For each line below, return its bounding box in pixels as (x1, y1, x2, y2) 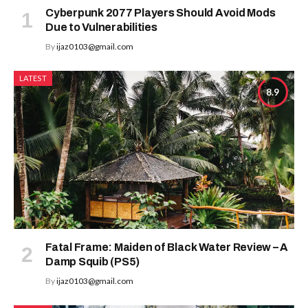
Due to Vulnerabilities (45, 21, 157, 33)
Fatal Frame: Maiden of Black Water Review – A (45, 241, 289, 253)
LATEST (19, 74, 47, 82)
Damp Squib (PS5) (45, 255, 140, 267)
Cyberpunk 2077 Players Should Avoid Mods (45, 7, 276, 19)
